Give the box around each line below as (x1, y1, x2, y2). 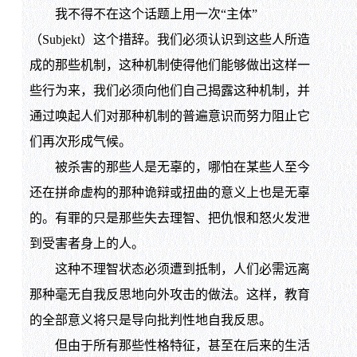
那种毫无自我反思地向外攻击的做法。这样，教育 (29, 288, 310, 302)
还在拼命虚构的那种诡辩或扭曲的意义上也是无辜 (29, 186, 310, 200)
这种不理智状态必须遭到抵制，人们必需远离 (29, 262, 310, 277)
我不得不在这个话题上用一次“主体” (29, 7, 257, 22)
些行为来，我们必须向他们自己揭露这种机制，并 (29, 84, 310, 98)
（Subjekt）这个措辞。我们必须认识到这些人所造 (29, 33, 310, 47)
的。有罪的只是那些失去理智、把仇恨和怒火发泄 (29, 211, 310, 226)
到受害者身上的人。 (29, 237, 144, 251)
